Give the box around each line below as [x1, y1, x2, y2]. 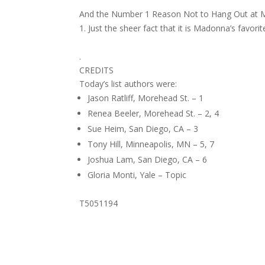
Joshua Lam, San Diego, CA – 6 [88, 154, 208, 165]
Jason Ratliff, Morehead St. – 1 [88, 92, 204, 104]
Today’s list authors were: [79, 78, 177, 89]
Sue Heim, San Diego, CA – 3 [88, 123, 199, 134]
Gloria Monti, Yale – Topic [88, 169, 187, 180]
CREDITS [79, 64, 114, 76]
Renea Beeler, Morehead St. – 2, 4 [88, 108, 219, 119]
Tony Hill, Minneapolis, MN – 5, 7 [88, 138, 215, 150]
